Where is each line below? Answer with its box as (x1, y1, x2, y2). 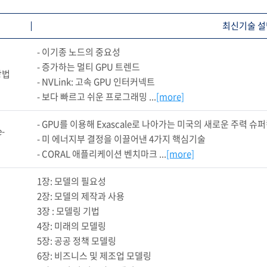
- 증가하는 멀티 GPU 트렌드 (37, 60, 140, 74)
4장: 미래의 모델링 (37, 219, 106, 233)
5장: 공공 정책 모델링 (37, 234, 116, 248)
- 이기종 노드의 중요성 (37, 45, 120, 59)
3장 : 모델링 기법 (37, 204, 100, 218)
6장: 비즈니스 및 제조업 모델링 (37, 249, 151, 263)
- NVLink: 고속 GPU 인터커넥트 (37, 75, 155, 89)
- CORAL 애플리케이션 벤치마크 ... (37, 147, 166, 161)
